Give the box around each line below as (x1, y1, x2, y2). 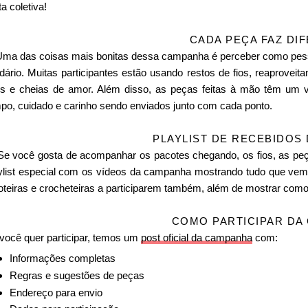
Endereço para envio (10, 286, 103, 298)
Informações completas (10, 252, 116, 265)
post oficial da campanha (140, 231, 252, 243)
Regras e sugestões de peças (10, 269, 145, 281)
